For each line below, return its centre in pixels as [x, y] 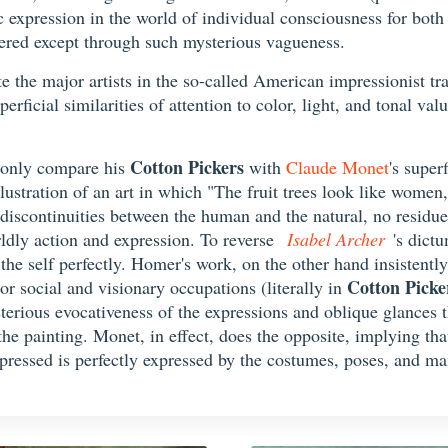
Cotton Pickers [187, 167]
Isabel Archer [336, 239]
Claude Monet [337, 167]
